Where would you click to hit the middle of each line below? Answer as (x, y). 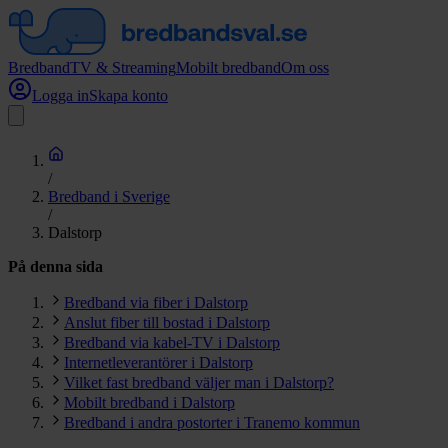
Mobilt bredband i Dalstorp (149, 402)
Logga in (60, 95)
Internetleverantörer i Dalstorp (158, 362)
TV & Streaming (123, 67)
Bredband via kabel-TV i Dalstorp (172, 342)
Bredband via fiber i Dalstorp (156, 302)
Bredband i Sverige (109, 196)
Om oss (305, 67)
